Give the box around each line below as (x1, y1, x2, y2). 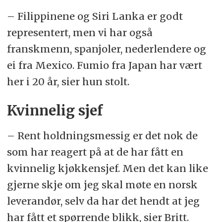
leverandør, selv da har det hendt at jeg (6, 194, 200, 207)
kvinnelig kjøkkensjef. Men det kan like (6, 162, 208, 174)
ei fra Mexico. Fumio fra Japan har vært (6, 58, 202, 71)
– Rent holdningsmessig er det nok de (6, 129, 198, 142)
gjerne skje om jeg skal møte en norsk (6, 178, 198, 191)
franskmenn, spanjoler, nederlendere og (6, 42, 206, 55)
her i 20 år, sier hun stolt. (6, 75, 129, 88)
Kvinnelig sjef (6, 102, 103, 119)
